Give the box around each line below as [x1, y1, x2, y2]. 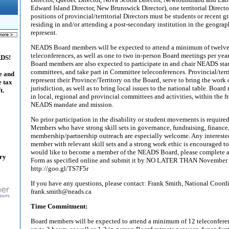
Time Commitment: [31, 202, 87, 210]
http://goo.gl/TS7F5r [31, 165, 90, 172]
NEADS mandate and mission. [31, 101, 113, 108]
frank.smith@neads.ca [31, 188, 91, 195]
